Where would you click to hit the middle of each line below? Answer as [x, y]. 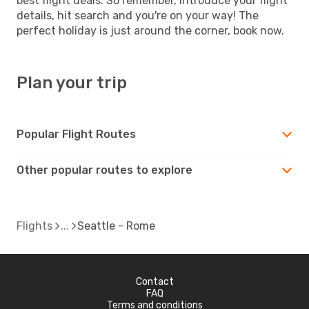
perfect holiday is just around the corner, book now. [150, 30]
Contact [154, 281]
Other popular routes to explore [104, 170]
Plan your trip [72, 82]
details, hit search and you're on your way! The [138, 15]
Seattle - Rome [116, 226]
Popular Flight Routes [76, 134]
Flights [34, 226]
